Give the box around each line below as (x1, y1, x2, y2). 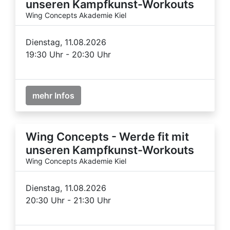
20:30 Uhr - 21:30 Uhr (26, 195, 111, 205)
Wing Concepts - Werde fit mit (26, 129, 189, 143)
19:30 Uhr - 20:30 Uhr (26, 49, 111, 60)
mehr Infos (32, 90, 74, 101)
